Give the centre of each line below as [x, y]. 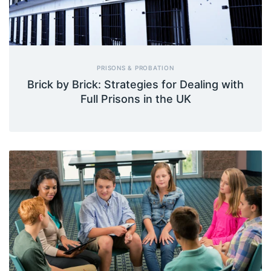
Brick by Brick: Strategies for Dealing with [135, 85]
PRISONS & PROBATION [135, 68]
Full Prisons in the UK [135, 99]
